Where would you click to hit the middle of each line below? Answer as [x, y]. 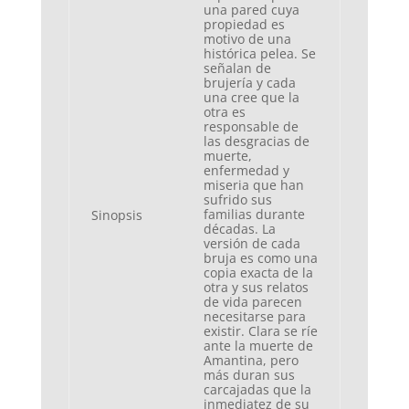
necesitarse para [254, 316]
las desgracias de [256, 141]
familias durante [254, 214]
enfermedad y [246, 170]
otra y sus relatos [256, 287]
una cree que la [251, 97]
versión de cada [252, 243]
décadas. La [239, 228]
